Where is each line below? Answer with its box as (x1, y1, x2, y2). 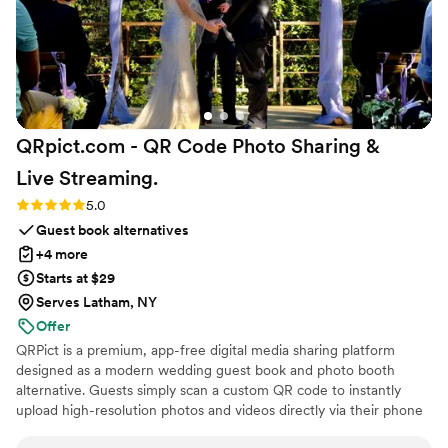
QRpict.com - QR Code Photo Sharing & (16, 134, 380, 159)
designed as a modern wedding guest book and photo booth (16, 362, 395, 379)
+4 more (36, 246, 88, 263)
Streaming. (59, 166, 158, 191)
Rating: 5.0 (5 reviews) (16, 196, 156, 213)
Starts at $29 (36, 270, 115, 287)
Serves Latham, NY (36, 294, 157, 311)
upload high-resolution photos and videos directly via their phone (16, 402, 423, 419)
